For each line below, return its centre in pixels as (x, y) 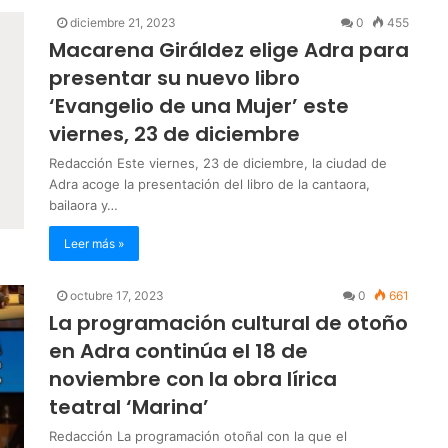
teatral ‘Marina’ (129, 406)
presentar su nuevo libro (174, 77)
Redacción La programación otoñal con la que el (198, 435)
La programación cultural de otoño (228, 322)
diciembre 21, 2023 (123, 22)
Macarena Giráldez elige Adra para (229, 49)
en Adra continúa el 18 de (178, 350)
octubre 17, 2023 (117, 295)
